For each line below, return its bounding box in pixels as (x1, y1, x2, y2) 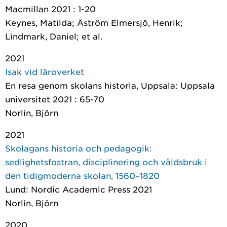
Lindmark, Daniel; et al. (5, 31, 102, 41)
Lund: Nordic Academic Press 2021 (5, 184, 152, 194)
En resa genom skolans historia (5, 80, 136, 90)
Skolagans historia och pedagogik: (5, 143, 152, 153)
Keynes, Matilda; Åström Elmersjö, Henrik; (5, 17, 183, 27)
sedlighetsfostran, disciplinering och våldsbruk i (5, 157, 207, 167)
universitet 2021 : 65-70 (5, 94, 104, 104)
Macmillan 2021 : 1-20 (5, 4, 96, 14)
